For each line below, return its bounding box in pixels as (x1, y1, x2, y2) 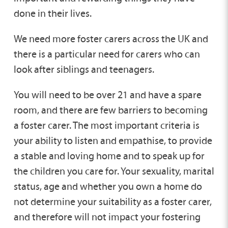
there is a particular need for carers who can (13, 48, 200, 61)
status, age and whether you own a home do (13, 180, 202, 193)
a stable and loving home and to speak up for (13, 150, 205, 162)
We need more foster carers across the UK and (13, 33, 208, 45)
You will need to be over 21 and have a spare (13, 89, 202, 101)
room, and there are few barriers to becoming (13, 104, 208, 117)
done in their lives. (13, 7, 92, 20)
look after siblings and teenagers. (13, 63, 154, 76)
